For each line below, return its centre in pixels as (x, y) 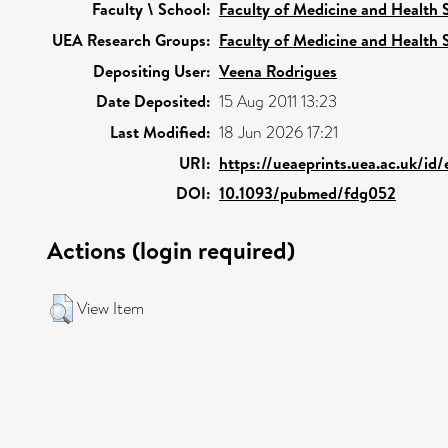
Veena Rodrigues (278, 71)
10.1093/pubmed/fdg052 (307, 193)
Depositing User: (152, 71)
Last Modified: (160, 132)
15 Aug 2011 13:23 (278, 101)
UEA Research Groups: (131, 40)
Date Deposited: (153, 101)
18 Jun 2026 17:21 (278, 132)
